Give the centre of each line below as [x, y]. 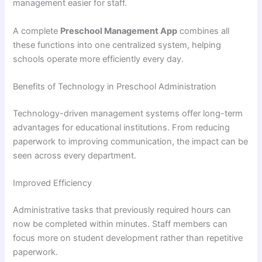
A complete [37, 31]
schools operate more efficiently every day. [99, 59]
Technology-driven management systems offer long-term [128, 113]
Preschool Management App [119, 31]
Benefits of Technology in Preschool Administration [115, 87]
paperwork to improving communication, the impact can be [131, 141]
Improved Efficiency [53, 183]
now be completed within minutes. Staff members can [120, 224]
